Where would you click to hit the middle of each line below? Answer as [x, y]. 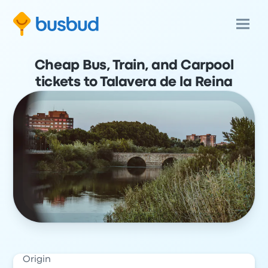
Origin [37, 260]
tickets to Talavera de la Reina [134, 83]
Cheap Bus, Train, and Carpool [134, 66]
